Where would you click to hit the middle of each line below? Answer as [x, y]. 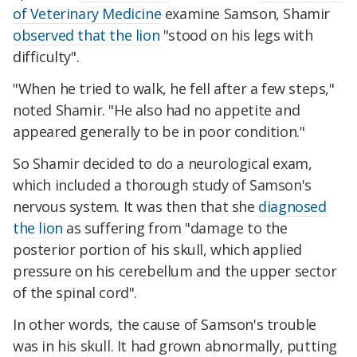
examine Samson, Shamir [246, 14]
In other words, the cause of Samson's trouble [165, 324]
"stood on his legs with [236, 35]
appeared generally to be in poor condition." [159, 132]
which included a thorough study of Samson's [162, 184]
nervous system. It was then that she [136, 206]
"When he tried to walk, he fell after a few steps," [174, 89]
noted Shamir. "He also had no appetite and [157, 110]
